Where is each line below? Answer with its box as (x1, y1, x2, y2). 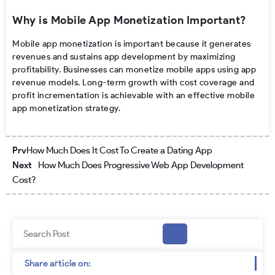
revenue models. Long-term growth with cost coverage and (12, 77, 255, 88)
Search (12, 220, 39, 232)
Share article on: (25, 258, 91, 269)
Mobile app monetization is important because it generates (12, 38, 251, 49)
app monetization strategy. (12, 103, 120, 114)
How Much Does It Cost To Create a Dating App (26, 145, 212, 157)
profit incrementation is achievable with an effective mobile (12, 90, 255, 101)
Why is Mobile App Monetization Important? (12, 13, 246, 27)
